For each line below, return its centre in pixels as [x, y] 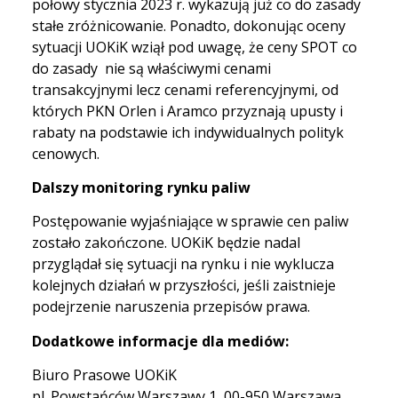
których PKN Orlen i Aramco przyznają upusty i [187, 111]
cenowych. [66, 153]
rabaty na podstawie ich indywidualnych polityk [188, 132]
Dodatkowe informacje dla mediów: [160, 341]
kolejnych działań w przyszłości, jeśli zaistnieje [184, 286]
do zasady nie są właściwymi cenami [151, 68]
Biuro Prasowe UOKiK [104, 375]
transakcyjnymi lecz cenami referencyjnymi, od [185, 89]
